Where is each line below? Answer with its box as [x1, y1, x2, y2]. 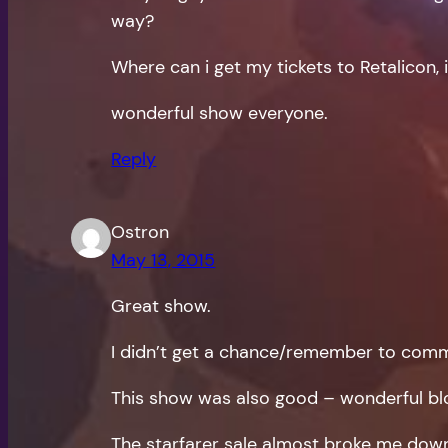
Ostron [111, 220, 170, 245]
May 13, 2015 [111, 248, 216, 273]
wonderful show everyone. [111, 100, 329, 125]
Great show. [111, 294, 212, 319]
